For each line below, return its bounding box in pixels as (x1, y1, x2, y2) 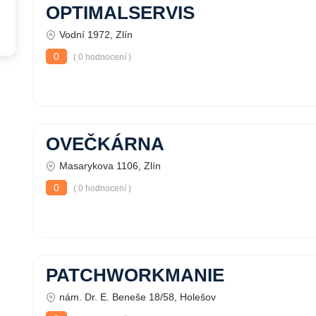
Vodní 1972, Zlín (59, 29, 133, 40)
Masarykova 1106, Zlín (59, 160, 161, 171)
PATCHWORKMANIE (46, 265, 224, 285)
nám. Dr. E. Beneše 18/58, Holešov (59, 291, 216, 303)
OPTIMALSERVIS (46, 3, 195, 23)
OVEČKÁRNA (46, 134, 164, 154)
